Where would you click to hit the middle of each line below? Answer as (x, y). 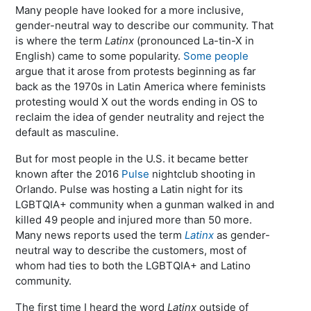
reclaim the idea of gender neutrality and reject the (140, 117)
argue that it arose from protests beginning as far (136, 71)
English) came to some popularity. (100, 56)
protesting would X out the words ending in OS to (137, 102)
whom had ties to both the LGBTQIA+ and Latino (133, 266)
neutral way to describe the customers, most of (131, 250)
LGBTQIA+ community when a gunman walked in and (145, 204)
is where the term (60, 41)
